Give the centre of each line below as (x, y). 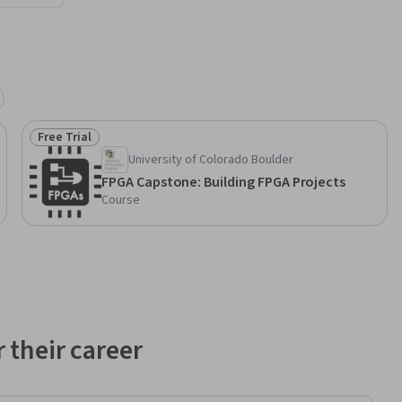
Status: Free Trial (89, 147)
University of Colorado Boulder (211, 160)
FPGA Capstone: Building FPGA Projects (275, 183)
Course (121, 201)
